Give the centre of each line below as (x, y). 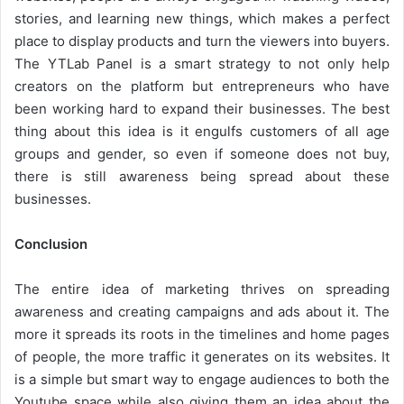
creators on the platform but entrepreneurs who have (202, 87)
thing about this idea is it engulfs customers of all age (202, 132)
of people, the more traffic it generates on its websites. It (202, 357)
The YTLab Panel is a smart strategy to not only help (202, 64)
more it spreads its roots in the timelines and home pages (202, 335)
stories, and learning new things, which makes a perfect (202, 19)
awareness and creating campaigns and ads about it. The (202, 312)
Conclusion (51, 244)
